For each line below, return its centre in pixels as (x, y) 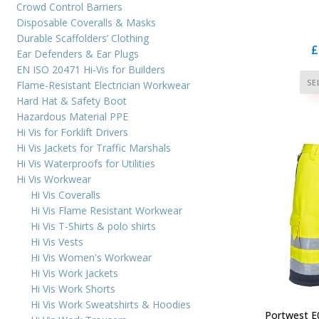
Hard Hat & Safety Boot (72, 100)
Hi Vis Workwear (54, 179)
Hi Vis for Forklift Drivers (72, 132)
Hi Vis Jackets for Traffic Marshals (94, 147)
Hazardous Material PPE (72, 116)
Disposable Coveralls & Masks (86, 22)
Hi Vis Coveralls (66, 194)
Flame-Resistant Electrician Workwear (103, 85)
